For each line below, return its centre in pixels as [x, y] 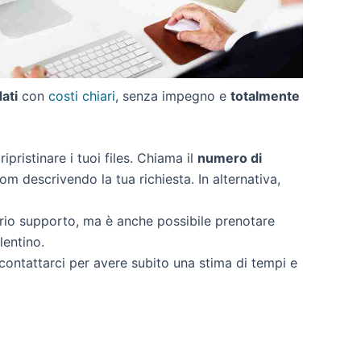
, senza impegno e [173, 95]
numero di [230, 158]
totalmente [265, 95]
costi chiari [82, 95]
